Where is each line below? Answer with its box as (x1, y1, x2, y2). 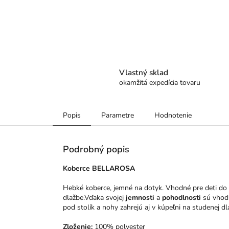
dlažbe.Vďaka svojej (63, 193, 126, 203)
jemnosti (126, 193, 154, 203)
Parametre (101, 110, 134, 121)
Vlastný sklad (119, 67, 169, 78)
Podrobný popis (63, 143, 129, 156)
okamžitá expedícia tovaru (119, 78, 201, 88)
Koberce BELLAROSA (63, 164, 135, 174)
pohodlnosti (162, 193, 201, 203)
